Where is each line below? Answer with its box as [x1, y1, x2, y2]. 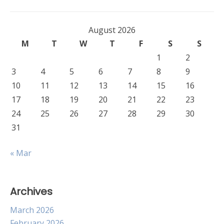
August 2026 [88, 24, 135, 35]
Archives [10, 184, 52, 198]
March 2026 [10, 204, 54, 215]
